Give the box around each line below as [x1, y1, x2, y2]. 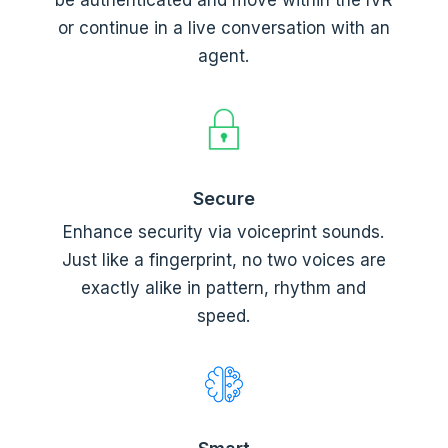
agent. [198, 45, 250, 66]
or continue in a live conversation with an [57, 17, 390, 38]
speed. [197, 305, 251, 326]
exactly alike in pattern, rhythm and [81, 277, 367, 298]
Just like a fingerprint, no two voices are [61, 249, 386, 270]
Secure [192, 187, 255, 209]
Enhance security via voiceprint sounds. [63, 221, 385, 242]
